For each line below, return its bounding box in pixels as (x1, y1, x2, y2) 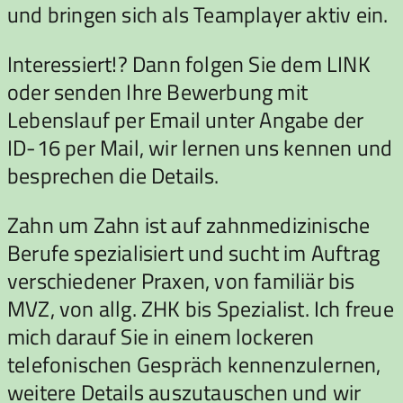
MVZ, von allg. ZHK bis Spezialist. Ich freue (7, 291, 394, 325)
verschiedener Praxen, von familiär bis (7, 264, 355, 297)
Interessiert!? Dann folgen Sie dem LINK (7, 47, 371, 80)
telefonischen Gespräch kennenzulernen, (7, 347, 381, 381)
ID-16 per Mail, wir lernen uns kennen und (7, 130, 393, 164)
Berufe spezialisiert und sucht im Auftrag (7, 236, 381, 269)
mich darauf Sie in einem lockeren (7, 319, 315, 353)
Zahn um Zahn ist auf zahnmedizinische (7, 208, 371, 241)
